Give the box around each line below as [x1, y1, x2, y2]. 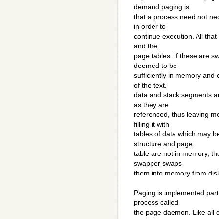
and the [134, 42, 157, 50]
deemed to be [134, 62, 177, 70]
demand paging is [134, 3, 189, 11]
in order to [134, 22, 166, 31]
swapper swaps [134, 159, 182, 168]
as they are [134, 101, 169, 109]
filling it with [134, 120, 169, 129]
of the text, [134, 81, 167, 89]
